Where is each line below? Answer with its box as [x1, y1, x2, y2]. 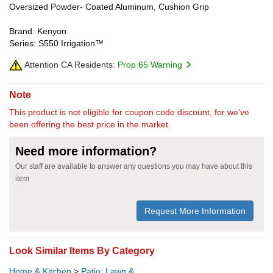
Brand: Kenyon [9, 26, 66, 36]
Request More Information [144, 205, 246, 216]
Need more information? [15, 144, 157, 158]
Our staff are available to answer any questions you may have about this [15, 161, 252, 171]
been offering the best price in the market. [9, 119, 171, 129]
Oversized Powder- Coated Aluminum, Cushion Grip [9, 1, 209, 12]
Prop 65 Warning [118, 59, 185, 69]
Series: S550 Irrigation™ [9, 38, 104, 48]
